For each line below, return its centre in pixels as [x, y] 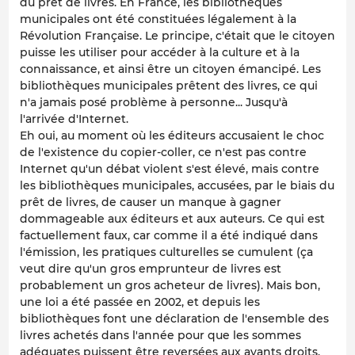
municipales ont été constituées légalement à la [158, 19]
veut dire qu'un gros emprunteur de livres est [151, 269]
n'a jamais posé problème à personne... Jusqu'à [154, 103]
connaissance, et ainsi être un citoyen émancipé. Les [170, 69]
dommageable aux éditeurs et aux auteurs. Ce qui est [172, 219]
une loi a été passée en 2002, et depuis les [140, 302]
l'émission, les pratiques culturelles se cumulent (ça [166, 252]
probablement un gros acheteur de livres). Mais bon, [170, 286]
